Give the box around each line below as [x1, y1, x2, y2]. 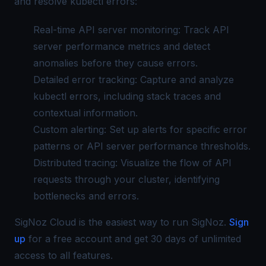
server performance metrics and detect [33, 40, 210, 53]
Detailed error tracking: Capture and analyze [33, 74, 234, 86]
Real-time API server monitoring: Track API [33, 24, 229, 36]
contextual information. [33, 107, 138, 119]
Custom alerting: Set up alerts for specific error [33, 123, 247, 136]
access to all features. [14, 249, 113, 262]
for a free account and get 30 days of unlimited [28, 233, 241, 245]
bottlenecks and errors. [33, 190, 139, 202]
